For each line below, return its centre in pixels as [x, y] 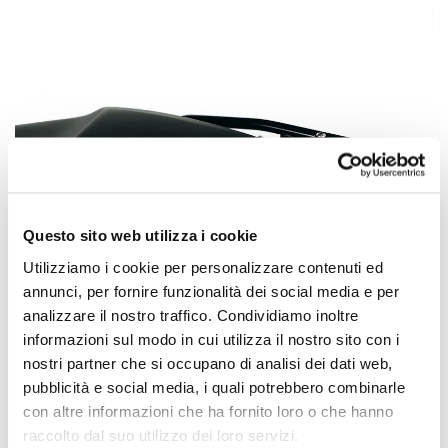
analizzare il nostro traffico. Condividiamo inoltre [191, 314]
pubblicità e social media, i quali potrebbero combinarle [214, 386]
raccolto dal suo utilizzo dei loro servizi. [161, 434]
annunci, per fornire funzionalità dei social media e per [211, 290]
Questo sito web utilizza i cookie [140, 235]
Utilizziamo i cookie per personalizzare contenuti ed [203, 266]
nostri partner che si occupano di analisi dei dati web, [208, 362]
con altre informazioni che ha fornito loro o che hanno [208, 410]
